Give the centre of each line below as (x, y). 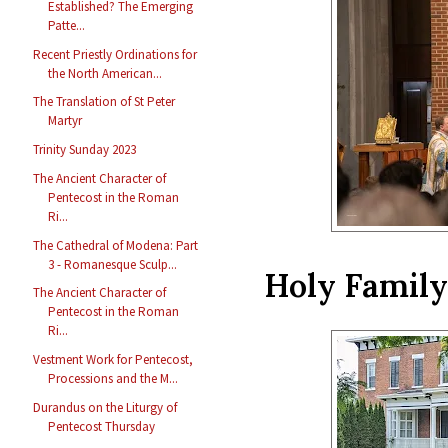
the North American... (105, 73)
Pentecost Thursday (102, 426)
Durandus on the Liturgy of (105, 407)
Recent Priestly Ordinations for (115, 54)
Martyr (65, 121)
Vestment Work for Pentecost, (113, 360)
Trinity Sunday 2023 (85, 150)
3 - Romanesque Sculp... (113, 264)
